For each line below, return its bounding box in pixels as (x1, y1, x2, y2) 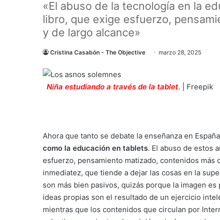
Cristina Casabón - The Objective (50, 49, 145, 56)
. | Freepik (178, 82, 213, 91)
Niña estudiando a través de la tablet (43, 82, 178, 91)
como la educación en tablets (43, 143, 148, 153)
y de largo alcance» (43, 26, 140, 39)
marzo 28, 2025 (159, 49, 201, 56)
